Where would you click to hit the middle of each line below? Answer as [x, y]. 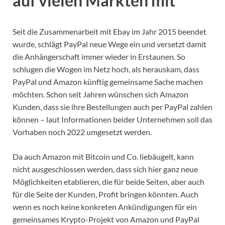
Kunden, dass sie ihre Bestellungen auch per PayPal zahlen [113, 106]
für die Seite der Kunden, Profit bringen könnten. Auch [105, 194]
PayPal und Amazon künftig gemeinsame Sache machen [108, 81]
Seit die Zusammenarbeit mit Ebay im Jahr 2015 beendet [109, 31]
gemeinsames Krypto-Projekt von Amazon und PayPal [106, 219]
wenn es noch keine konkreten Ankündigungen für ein [105, 206]
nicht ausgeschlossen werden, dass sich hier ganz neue [105, 169]
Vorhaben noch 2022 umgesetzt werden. [82, 132]
